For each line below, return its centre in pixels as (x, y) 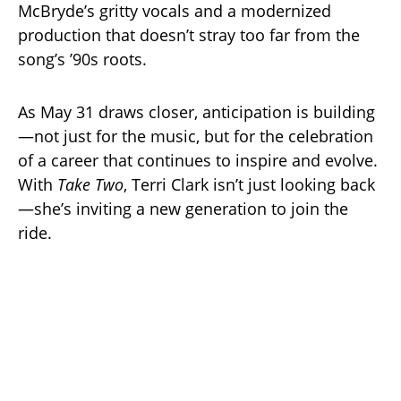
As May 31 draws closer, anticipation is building (196, 111)
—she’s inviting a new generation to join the (183, 208)
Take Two (90, 184)
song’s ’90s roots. (82, 59)
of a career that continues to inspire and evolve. (198, 160)
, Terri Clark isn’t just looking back (249, 184)
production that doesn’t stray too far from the (189, 34)
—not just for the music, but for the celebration (196, 136)
